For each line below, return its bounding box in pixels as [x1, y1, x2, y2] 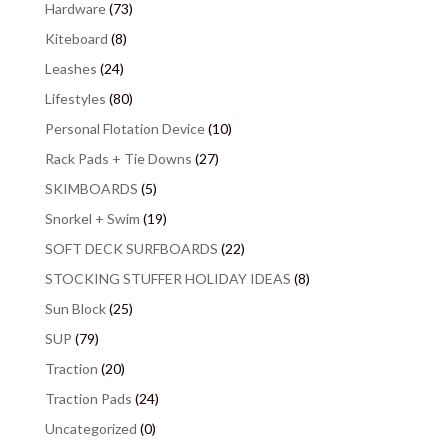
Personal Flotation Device [44, 119, 205, 137]
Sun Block [44, 299, 106, 317]
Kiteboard [44, 29, 108, 47]
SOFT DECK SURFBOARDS [44, 239, 218, 257]
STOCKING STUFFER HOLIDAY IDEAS [44, 269, 291, 287]
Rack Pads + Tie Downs [44, 149, 192, 167]
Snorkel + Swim [44, 209, 140, 227]
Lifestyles [44, 89, 106, 107]
